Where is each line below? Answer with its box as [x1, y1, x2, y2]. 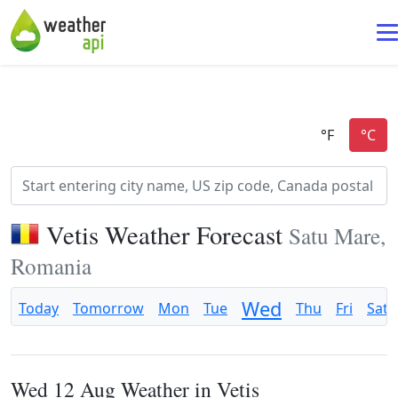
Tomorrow [73, 298, 144, 318]
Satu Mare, [289, 220, 386, 251]
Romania [11, 251, 92, 281]
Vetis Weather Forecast [46, 218, 289, 251]
